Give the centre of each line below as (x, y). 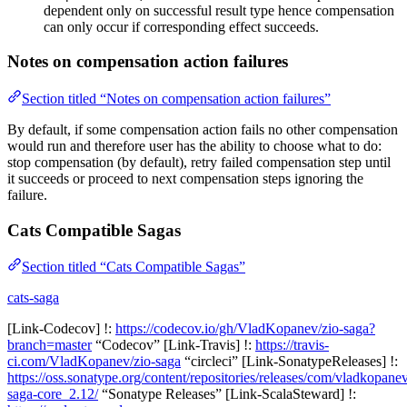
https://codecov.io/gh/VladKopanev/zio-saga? (245, 329)
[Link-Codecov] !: (61, 329)
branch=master (50, 345)
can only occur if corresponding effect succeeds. (181, 26)
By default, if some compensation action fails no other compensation (203, 129)
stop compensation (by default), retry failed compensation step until (199, 162)
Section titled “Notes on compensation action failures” (176, 98)
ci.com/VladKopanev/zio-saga (94, 362)
